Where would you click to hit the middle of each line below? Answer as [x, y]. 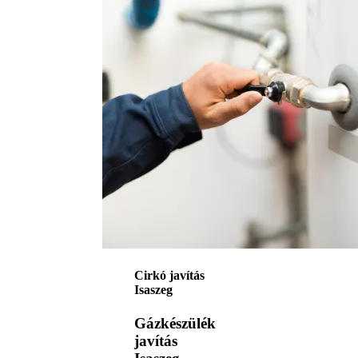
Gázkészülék [175, 323]
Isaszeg [153, 290]
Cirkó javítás [169, 276]
